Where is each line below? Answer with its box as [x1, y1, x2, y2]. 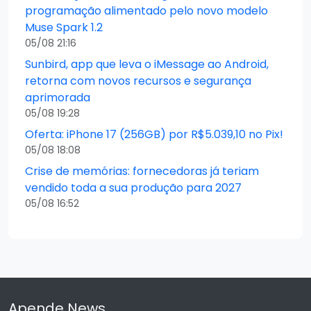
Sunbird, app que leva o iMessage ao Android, [25, 56, 269, 72]
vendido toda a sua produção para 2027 [25, 180, 242, 196]
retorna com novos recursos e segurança [25, 73, 251, 89]
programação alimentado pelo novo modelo [25, 3, 268, 19]
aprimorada [25, 90, 90, 106]
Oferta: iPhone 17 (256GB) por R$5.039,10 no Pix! [25, 126, 283, 142]
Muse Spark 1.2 [25, 19, 103, 35]
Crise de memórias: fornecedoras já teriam [25, 163, 259, 179]
